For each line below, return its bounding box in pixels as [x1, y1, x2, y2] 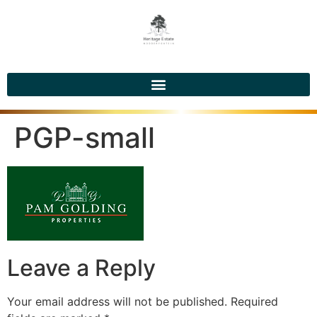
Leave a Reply [7, 254, 156, 282]
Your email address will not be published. [7, 294, 227, 309]
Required [231, 294, 278, 309]
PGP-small [14, 120, 155, 155]
